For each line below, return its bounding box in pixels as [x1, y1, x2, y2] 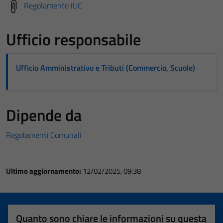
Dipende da [6, 103, 82, 127]
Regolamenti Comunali [6, 129, 81, 141]
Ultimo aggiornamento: [6, 165, 83, 177]
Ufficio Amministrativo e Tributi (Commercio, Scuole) [16, 62, 195, 74]
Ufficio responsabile [6, 27, 141, 51]
